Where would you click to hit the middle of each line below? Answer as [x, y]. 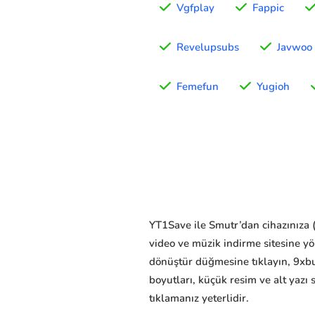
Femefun [198, 87]
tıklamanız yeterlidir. [199, 298]
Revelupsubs [208, 47]
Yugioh [273, 87]
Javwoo [295, 47]
